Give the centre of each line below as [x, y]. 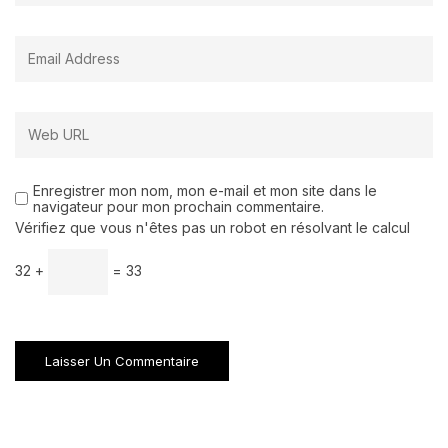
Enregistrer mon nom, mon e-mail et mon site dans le [205, 191]
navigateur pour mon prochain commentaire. [178, 207]
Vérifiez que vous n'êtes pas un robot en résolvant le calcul [212, 228]
